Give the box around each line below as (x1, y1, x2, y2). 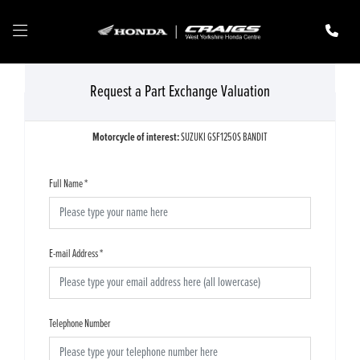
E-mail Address (49, 247, 98, 262)
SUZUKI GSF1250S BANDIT (181, 130, 268, 145)
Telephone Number (49, 317, 111, 332)
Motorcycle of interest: (92, 130, 181, 145)
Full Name (49, 177, 83, 192)
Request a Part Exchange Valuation (90, 81, 270, 104)
